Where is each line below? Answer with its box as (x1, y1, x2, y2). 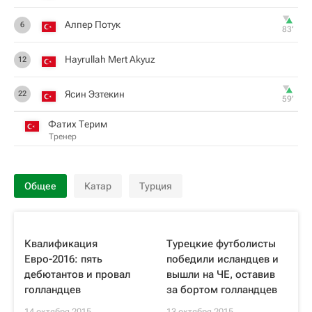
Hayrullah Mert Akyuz (65, 54, 155, 65)
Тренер (49, 131, 77, 141)
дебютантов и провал (24, 268, 130, 281)
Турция (139, 180, 172, 192)
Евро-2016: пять (24, 253, 102, 265)
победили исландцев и (166, 253, 279, 265)
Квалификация (24, 237, 97, 250)
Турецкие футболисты (166, 237, 276, 250)
